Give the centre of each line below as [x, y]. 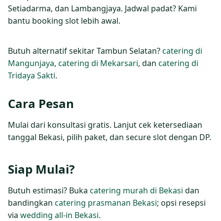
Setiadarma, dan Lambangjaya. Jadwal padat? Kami [102, 8]
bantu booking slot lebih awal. [64, 20]
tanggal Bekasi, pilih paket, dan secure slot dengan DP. [110, 137]
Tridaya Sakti [32, 75]
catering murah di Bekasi [136, 190]
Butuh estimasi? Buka [49, 190]
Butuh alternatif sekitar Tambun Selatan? [85, 51]
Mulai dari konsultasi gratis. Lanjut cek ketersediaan [105, 125]
